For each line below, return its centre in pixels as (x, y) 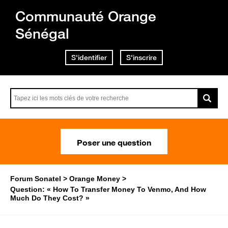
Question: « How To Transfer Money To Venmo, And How (108, 189)
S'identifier (89, 58)
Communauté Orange (86, 16)
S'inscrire (141, 58)
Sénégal (42, 33)
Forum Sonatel (36, 179)
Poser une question (114, 141)
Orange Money (95, 179)
